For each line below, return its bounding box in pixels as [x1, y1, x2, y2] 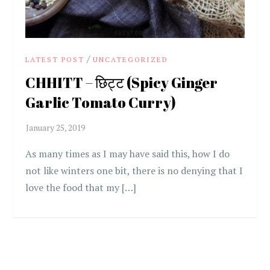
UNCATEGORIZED [93, 54, 169, 64]
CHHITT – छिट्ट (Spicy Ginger [25, 72, 218, 92]
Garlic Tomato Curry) [25, 92, 177, 112]
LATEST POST [25, 54, 85, 64]
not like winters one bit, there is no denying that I [25, 163, 243, 177]
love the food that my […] [25, 180, 137, 194]
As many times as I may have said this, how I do [25, 146, 230, 160]
